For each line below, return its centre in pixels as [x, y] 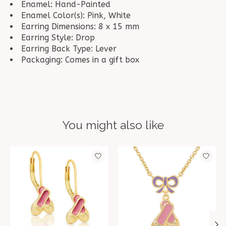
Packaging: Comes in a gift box [80, 60]
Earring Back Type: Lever [69, 49]
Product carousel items [55, 151]
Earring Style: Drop [58, 38]
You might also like [113, 125]
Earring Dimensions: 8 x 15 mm [80, 27]
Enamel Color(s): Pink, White [76, 16]
